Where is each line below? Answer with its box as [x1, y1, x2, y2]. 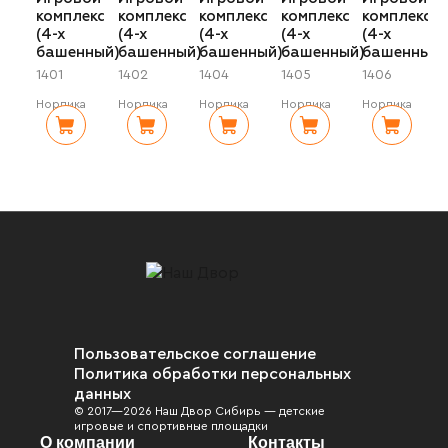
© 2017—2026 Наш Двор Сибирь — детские [74, 404, 325, 417]
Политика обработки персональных [74, 365, 351, 382]
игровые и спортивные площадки [74, 419, 268, 432]
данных [74, 385, 131, 402]
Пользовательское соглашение [74, 345, 316, 362]
